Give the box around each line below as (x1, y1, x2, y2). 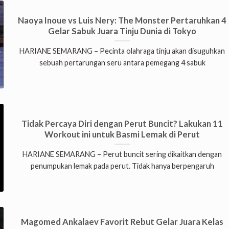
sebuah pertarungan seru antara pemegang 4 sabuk (39, 58, 205, 67)
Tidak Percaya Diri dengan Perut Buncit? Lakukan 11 (21, 118, 223, 129)
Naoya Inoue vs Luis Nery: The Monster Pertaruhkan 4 (18, 15, 227, 26)
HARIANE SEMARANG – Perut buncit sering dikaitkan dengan (22, 150, 222, 159)
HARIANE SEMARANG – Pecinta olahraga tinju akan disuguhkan (19, 47, 225, 56)
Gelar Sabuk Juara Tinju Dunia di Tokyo (48, 26, 197, 36)
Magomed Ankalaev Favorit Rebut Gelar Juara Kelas (21, 216, 224, 227)
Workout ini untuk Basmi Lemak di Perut (44, 129, 200, 140)
